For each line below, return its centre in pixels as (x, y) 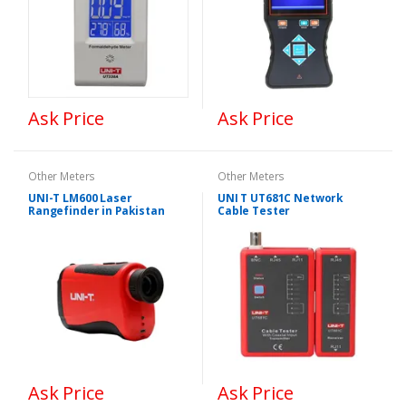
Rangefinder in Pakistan (97, 210)
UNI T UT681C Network (281, 198)
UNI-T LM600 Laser (80, 198)
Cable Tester (254, 210)
